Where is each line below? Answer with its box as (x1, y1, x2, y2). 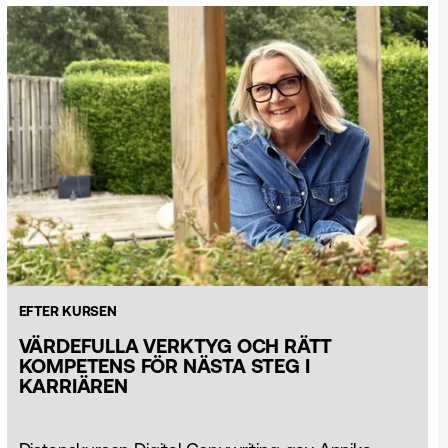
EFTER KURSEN (18, 303, 117, 320)
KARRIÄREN (18, 374, 128, 398)
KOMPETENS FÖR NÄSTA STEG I (18, 354, 310, 378)
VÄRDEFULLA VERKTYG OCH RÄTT (18, 334, 333, 358)
